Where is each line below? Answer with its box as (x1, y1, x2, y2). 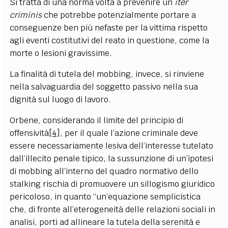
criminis (10, 9, 44, 20)
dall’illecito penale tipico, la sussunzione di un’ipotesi (10, 153, 214, 164)
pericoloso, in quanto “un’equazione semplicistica (10, 191, 201, 202)
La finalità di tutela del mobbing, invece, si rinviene (10, 68, 205, 79)
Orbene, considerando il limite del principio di (10, 115, 184, 126)
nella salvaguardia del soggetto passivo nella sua (10, 81, 198, 92)
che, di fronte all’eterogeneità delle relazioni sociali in (10, 204, 216, 215)
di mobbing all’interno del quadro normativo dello (10, 165, 199, 177)
